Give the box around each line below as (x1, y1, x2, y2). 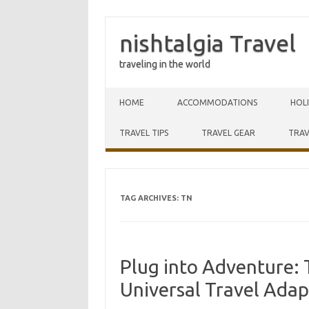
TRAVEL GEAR (201, 128, 255, 137)
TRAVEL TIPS (119, 128, 168, 137)
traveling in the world (119, 59, 210, 70)
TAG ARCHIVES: (119, 194, 181, 202)
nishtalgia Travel (119, 30, 296, 56)
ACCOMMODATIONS (177, 98, 257, 107)
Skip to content (106, 87, 170, 98)
